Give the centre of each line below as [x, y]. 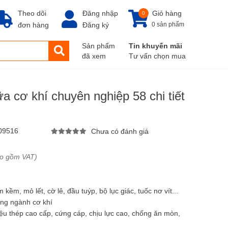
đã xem [94, 56]
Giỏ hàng [167, 13]
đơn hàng [33, 25]
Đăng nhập [100, 13]
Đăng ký [96, 25]
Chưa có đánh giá [120, 132]
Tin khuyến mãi [155, 46]
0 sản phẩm [168, 24]
